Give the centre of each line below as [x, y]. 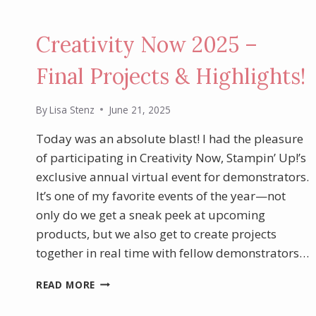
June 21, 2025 [140, 109]
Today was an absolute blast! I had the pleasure [170, 138]
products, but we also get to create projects [156, 233]
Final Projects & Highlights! [171, 77]
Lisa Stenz [72, 109]
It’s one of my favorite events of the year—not [161, 195]
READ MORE [66, 284]
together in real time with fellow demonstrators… [172, 253]
